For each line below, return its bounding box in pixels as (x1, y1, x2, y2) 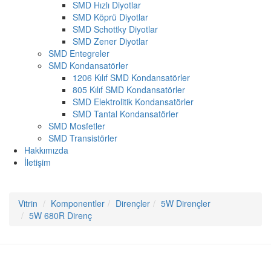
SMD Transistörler (48, 131, 117, 144)
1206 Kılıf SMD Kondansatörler (73, 71, 190, 83)
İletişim (24, 155, 51, 168)
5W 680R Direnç (29, 209, 92, 221)
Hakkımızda (24, 143, 68, 156)
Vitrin (18, 197, 38, 209)
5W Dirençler (161, 197, 211, 209)
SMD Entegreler (48, 47, 109, 59)
